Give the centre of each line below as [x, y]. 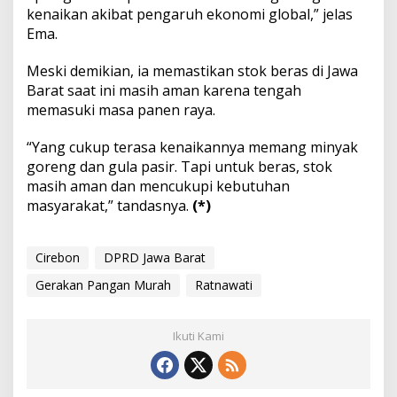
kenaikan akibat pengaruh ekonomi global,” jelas [190, 15]
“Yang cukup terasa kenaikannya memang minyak [192, 148]
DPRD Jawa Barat [155, 258]
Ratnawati [224, 285]
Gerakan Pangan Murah [103, 285]
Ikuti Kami [198, 336]
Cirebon [58, 258]
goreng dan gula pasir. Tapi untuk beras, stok [179, 167]
